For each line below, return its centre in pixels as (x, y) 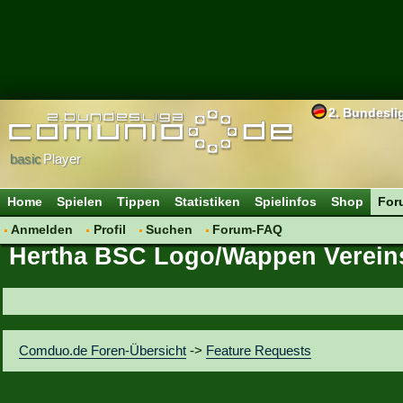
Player (62, 159)
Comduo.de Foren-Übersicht (103, 350)
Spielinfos (286, 201)
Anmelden (42, 230)
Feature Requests (259, 350)
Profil (109, 230)
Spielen (80, 201)
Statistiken (207, 201)
